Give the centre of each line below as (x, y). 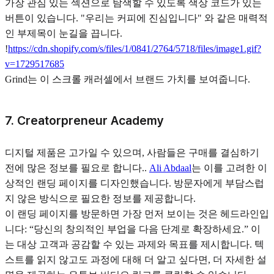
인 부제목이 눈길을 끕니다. (64, 33)
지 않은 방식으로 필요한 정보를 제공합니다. (100, 199)
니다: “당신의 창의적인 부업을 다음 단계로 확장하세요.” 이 (133, 229)
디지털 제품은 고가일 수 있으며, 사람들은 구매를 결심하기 (132, 153)
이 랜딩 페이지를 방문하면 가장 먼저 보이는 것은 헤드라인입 (137, 214)
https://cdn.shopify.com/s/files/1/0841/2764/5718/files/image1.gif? (135, 48)
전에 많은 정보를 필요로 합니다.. (77, 168)
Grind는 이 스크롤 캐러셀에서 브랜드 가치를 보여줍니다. (128, 79)
